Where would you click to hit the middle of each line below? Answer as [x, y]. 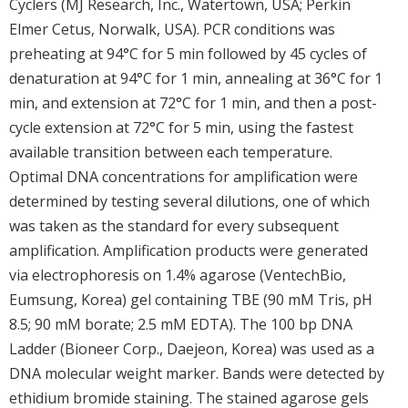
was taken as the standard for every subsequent [174, 225]
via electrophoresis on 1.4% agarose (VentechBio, [178, 275]
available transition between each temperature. [171, 152]
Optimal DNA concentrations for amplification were [184, 176]
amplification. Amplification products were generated [189, 250]
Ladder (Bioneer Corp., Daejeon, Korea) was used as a [192, 348]
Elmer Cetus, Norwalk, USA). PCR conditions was [172, 29]
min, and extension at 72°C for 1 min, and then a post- [193, 102]
